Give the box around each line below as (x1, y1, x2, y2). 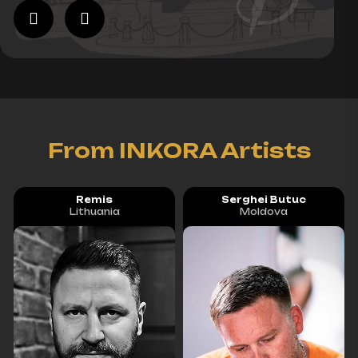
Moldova (240, 206, 288, 218)
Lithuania (69, 206, 120, 218)
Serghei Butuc (221, 194, 306, 206)
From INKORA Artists (47, 138, 311, 164)
